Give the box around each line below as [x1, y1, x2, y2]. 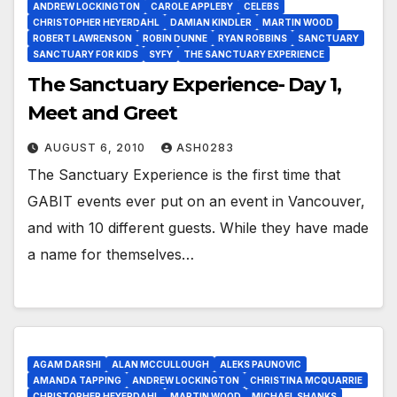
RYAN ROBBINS [218, 32, 287, 43]
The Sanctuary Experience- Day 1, [27, 72, 341, 97]
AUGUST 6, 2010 [44, 140, 149, 154]
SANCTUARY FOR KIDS [33, 48, 138, 59]
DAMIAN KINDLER [170, 16, 252, 27]
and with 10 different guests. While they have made [27, 218, 369, 237]
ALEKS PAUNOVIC [220, 358, 301, 370]
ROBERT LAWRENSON [33, 32, 132, 43]
